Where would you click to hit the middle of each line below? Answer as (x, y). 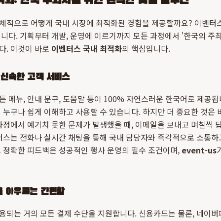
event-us (199, 150)
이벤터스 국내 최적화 (87, 48)
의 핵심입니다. (146, 48)
